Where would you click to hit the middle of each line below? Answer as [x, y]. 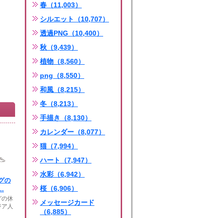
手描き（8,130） [66, 118]
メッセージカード [67, 202]
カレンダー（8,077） [73, 132]
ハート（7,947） [66, 160]
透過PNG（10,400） [72, 33]
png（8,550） [62, 75]
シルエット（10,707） [74, 19]
